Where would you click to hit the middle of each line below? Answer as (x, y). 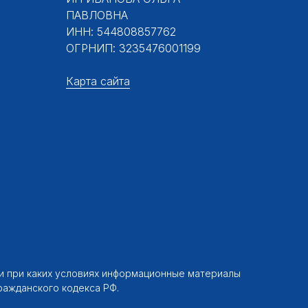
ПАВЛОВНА (97, 15)
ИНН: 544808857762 (121, 32)
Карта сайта (98, 81)
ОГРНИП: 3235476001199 (133, 48)
